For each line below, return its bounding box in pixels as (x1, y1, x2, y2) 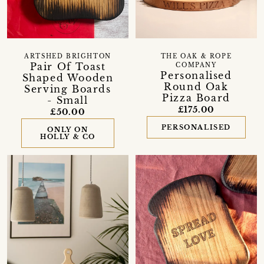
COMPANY (176, 62, 217, 70)
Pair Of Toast (29, 61, 106, 73)
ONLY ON (47, 126, 88, 134)
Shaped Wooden (22, 72, 114, 84)
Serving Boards (24, 83, 111, 95)
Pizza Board (162, 92, 230, 104)
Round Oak (164, 81, 229, 93)
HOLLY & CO (39, 133, 95, 141)
